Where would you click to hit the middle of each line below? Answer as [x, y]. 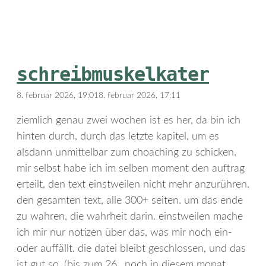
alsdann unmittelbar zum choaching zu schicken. [126, 153]
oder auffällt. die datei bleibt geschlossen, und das [131, 249]
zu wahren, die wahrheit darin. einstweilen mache [130, 217]
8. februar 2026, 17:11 [140, 96]
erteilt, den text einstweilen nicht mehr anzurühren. [133, 185]
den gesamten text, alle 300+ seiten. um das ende [130, 201]
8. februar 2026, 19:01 [58, 96]
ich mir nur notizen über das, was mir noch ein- [124, 233]
